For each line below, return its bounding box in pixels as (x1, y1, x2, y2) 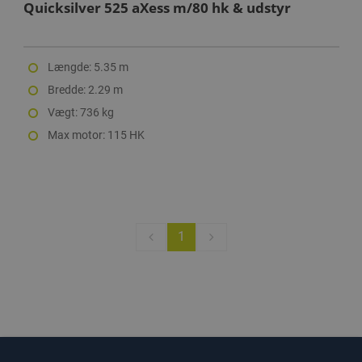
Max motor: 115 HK (47, 128, 145, 141)
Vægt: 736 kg (47, 105, 114, 119)
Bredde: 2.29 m (47, 82, 123, 96)
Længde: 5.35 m (47, 60, 128, 74)
